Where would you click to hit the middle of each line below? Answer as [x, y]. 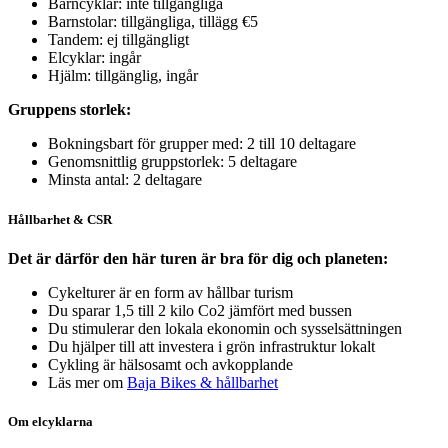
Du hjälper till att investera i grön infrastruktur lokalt [211, 346]
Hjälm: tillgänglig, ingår [123, 76]
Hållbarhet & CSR [60, 219]
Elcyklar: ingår [94, 58]
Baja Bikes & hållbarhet [202, 382]
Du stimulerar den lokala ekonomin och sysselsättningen [225, 328]
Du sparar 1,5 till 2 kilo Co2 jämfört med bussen [200, 310]
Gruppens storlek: [69, 110]
